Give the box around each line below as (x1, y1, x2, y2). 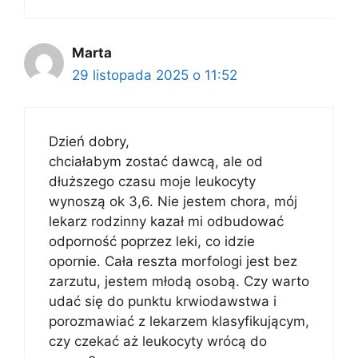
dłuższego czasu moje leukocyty (49, 173, 256, 189)
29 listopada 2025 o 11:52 (72, 66, 237, 83)
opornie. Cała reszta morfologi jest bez (49, 253, 297, 269)
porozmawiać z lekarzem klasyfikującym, (49, 313, 309, 329)
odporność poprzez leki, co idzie (49, 233, 255, 249)
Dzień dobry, (49, 133, 129, 149)
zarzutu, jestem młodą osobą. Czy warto (49, 273, 309, 289)
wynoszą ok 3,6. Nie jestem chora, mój (49, 193, 297, 209)
